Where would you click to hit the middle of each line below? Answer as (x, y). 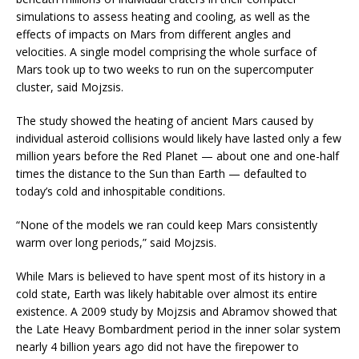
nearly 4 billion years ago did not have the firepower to (157, 346)
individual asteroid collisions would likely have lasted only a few (179, 138)
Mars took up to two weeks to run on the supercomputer (165, 69)
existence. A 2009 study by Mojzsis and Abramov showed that (177, 311)
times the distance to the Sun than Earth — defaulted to (161, 173)
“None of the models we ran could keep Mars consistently (167, 224)
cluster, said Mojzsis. (70, 87)
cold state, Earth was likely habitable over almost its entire (167, 293)
